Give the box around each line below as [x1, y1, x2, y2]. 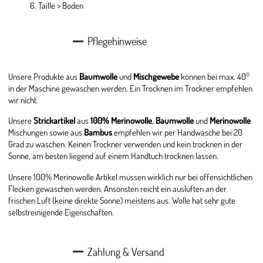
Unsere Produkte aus [8, 70, 80, 83]
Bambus [84, 126, 113, 139]
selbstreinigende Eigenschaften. [8, 205, 114, 218]
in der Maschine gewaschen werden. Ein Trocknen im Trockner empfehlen [8, 82, 253, 95]
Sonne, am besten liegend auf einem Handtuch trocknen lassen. [8, 150, 219, 162]
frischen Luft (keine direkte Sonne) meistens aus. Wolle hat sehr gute [8, 194, 236, 206]
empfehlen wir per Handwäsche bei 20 [112, 126, 243, 139]
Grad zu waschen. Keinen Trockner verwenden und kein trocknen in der [8, 138, 243, 150]
